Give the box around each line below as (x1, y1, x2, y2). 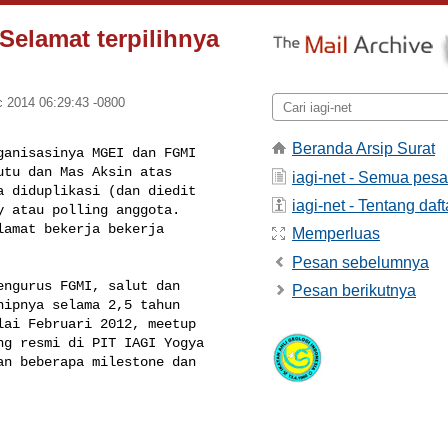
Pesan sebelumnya (292, 253, 429, 271)
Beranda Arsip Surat (292, 140, 435, 158)
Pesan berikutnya (292, 282, 416, 300)
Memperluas (292, 225, 380, 243)
